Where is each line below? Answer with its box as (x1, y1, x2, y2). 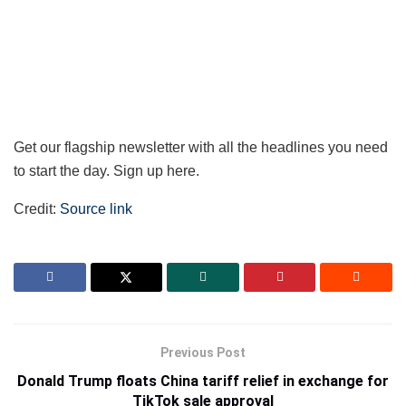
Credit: (14, 200, 60, 217)
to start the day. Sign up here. (14, 162, 199, 179)
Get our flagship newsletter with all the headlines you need (14, 139, 388, 155)
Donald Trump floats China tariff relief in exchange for (17, 372, 389, 390)
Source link (60, 200, 132, 217)
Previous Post (160, 344, 246, 360)
